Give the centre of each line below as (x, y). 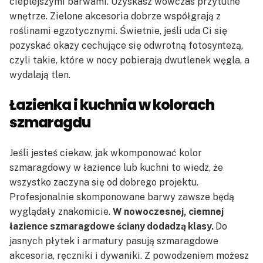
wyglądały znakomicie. (61, 211)
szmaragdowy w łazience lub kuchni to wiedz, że (116, 167)
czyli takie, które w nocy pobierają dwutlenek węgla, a (129, 60)
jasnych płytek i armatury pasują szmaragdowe (114, 241)
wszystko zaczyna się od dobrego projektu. (104, 182)
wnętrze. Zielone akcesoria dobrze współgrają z (115, 16)
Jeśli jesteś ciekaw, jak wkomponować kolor (106, 153)
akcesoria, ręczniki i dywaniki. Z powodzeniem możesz (129, 255)
